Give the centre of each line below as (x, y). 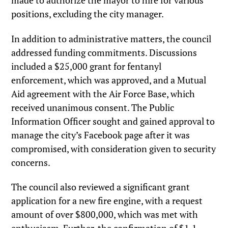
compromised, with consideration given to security (114, 148)
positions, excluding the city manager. (88, 14)
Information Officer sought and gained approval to (113, 121)
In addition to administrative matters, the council (111, 38)
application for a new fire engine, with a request (107, 201)
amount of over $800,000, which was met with (105, 215)
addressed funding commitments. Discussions (104, 52)
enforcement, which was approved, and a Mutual (109, 80)
